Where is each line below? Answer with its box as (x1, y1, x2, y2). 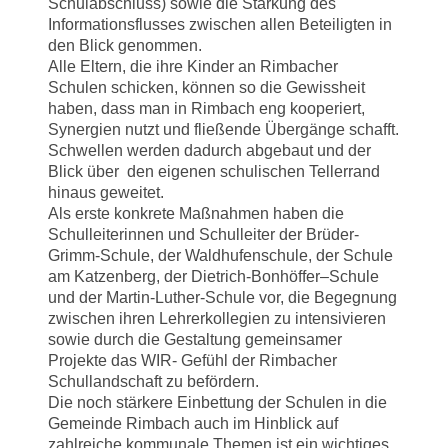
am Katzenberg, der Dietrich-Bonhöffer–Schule (48, 267, 379, 285)
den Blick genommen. (48, 36, 202, 54)
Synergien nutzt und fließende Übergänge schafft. (48, 120, 399, 138)
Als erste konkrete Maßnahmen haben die (48, 204, 344, 222)
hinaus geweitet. (48, 183, 164, 201)
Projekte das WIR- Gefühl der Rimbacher (48, 351, 337, 369)
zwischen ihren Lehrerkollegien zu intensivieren (48, 309, 386, 327)
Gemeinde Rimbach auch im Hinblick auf (48, 414, 338, 432)
